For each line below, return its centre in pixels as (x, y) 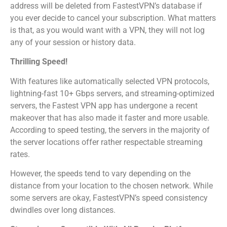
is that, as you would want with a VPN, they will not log (107, 30)
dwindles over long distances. (63, 210)
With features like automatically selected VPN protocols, (110, 81)
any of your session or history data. (73, 42)
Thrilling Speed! (39, 62)
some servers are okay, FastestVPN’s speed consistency (109, 198)
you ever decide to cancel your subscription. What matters (113, 18)
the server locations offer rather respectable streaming (106, 142)
